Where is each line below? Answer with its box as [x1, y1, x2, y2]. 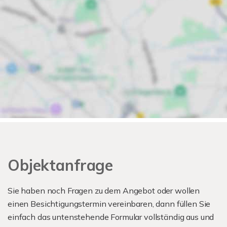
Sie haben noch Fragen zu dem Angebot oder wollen [8, 185, 200, 196]
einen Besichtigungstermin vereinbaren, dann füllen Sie [8, 199, 211, 209]
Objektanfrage [8, 156, 113, 175]
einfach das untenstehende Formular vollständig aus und [8, 212, 214, 222]
